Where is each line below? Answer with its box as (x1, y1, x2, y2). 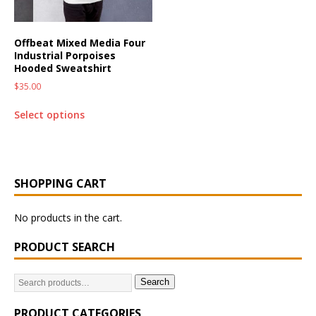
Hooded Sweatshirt (14, 61, 111, 75)
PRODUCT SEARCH (14, 238, 115, 255)
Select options (14, 107, 85, 121)
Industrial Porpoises (14, 48, 116, 62)
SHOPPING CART (14, 175, 107, 191)
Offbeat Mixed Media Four (14, 35, 145, 49)
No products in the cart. (14, 210, 122, 224)
